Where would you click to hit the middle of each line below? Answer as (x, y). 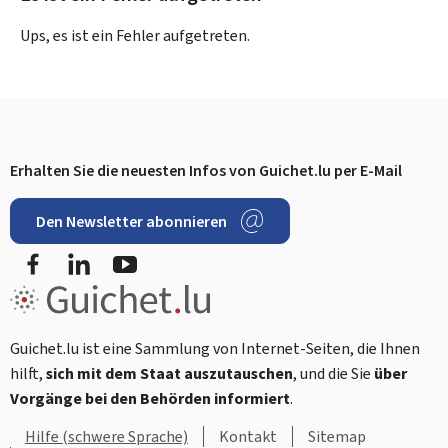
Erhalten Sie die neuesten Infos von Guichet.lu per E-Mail (206, 170)
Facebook (77, 252)
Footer (39, 201)
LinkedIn (120, 252)
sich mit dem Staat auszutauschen (169, 374)
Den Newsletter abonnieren (131, 221)
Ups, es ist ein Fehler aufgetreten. (135, 35)
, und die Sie (333, 374)
